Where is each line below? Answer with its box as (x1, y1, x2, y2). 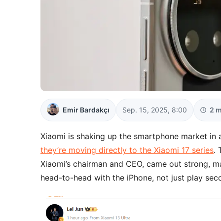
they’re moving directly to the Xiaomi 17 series (40, 145, 214, 155)
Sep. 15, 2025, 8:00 (122, 105, 187, 114)
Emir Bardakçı (63, 105, 110, 114)
